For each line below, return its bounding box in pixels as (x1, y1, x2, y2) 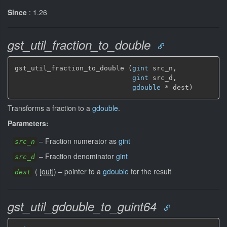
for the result (129, 166, 171, 176)
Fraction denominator (45, 150, 116, 161)
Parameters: (8, 118, 49, 128)
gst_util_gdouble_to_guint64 (8, 197, 157, 215)
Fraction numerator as (45, 135, 119, 146)
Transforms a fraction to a (8, 102, 92, 113)
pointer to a (64, 166, 103, 176)
